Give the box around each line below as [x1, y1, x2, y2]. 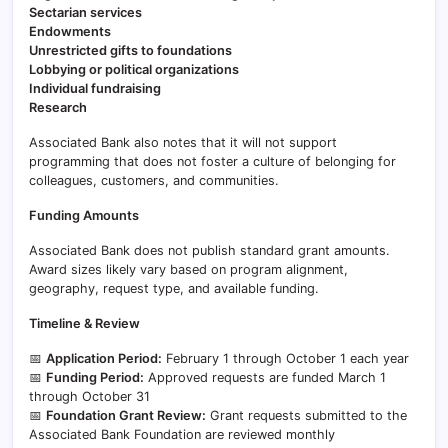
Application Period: [46, 351, 162, 366]
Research [29, 100, 87, 115]
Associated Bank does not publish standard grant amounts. [29, 243, 390, 258]
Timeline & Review [29, 316, 140, 331]
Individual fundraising [29, 81, 161, 96]
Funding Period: [46, 370, 144, 385]
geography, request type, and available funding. [29, 281, 319, 296]
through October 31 [29, 389, 150, 404]
